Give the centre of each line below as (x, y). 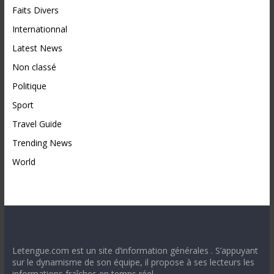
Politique (29, 86)
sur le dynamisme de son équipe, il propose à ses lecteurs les (133, 262)
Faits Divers (35, 10)
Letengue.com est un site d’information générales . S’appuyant (135, 250)
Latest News (37, 48)
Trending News (42, 143)
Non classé (34, 67)
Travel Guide (37, 124)
